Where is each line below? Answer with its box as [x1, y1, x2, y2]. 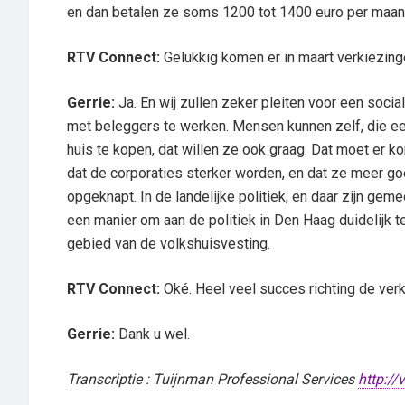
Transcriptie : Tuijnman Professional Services [67, 371, 358, 388]
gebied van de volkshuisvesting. [67, 235, 270, 252]
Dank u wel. [115, 325, 190, 343]
